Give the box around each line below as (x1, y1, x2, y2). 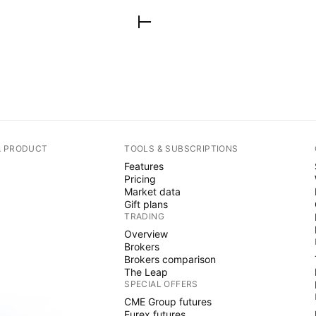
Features (124, 159, 164, 172)
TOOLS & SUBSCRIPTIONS (124, 142, 238, 154)
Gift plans (124, 197, 169, 210)
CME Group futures (124, 295, 212, 308)
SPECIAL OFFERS (124, 278, 198, 289)
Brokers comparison (124, 253, 217, 265)
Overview (124, 227, 169, 240)
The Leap (124, 265, 169, 278)
